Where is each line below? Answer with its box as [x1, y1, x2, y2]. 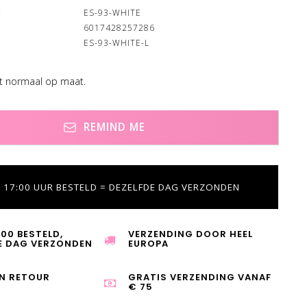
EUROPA [128, 237, 169, 250]
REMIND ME [84, 120, 146, 134]
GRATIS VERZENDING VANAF [128, 271, 272, 284]
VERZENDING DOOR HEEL [128, 228, 254, 241]
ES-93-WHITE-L [84, 37, 150, 48]
